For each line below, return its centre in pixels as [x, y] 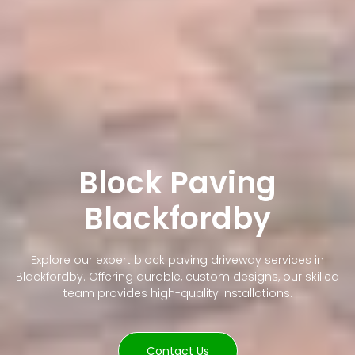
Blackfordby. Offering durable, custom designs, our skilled [177, 277]
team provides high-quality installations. [177, 294]
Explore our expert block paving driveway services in [177, 260]
